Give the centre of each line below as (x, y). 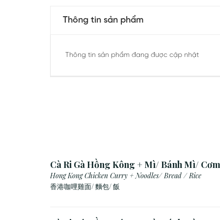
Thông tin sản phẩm (103, 20)
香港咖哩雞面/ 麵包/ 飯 (85, 186)
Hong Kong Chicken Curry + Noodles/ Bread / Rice (126, 176)
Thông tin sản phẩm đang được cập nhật (132, 55)
